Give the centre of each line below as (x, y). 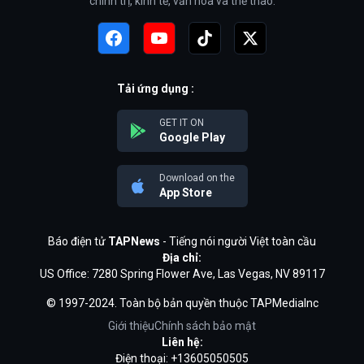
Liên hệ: (182, 342)
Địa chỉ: (182, 257)
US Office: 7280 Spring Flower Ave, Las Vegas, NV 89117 (182, 273)
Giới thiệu (131, 325)
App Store (185, 192)
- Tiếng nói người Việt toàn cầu (238, 241)
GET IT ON (181, 122)
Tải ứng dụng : (155, 88)
